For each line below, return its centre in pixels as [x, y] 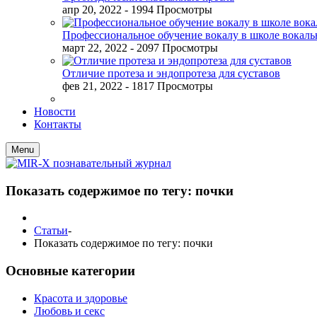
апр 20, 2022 [92, 10]
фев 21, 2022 [92, 86]
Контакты [58, 124]
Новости [55, 111]
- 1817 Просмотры [169, 86]
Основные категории [70, 271]
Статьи [51, 231]
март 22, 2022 [95, 48]
